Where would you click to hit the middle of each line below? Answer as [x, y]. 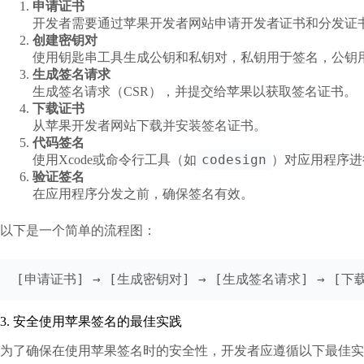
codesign [234, 160]
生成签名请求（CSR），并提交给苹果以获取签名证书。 [195, 92]
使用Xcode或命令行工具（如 [115, 160]
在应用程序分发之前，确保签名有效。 [143, 194]
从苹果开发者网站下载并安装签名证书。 [149, 126]
